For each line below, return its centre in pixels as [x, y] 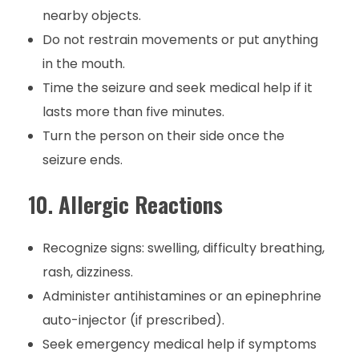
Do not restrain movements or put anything [180, 40]
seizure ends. [82, 160]
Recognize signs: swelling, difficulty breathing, [183, 248]
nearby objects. [91, 16]
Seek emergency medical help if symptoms [179, 345]
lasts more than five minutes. [133, 112]
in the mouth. [83, 64]
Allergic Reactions [141, 205]
